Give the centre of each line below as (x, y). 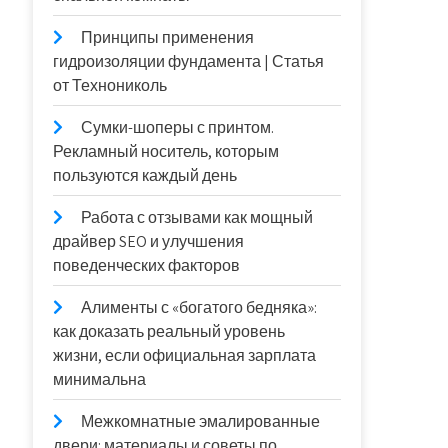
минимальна (100, 379)
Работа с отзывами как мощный (197, 217)
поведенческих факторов (147, 265)
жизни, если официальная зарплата (185, 355)
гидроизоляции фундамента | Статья (189, 61)
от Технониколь (110, 85)
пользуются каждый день (145, 175)
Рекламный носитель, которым (166, 151)
